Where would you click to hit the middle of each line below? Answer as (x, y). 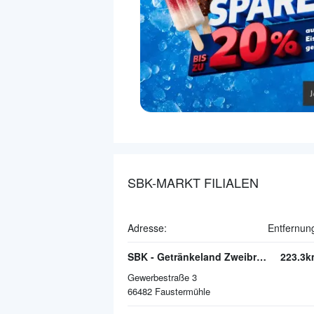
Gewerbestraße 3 (162, 278)
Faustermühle (183, 292)
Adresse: (147, 228)
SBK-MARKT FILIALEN (193, 183)
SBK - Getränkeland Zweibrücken (261, 257)
